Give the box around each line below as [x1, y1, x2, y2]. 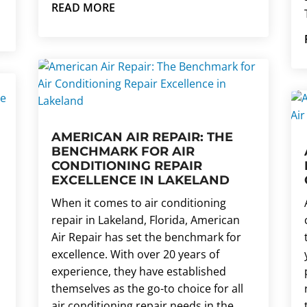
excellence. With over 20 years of [51, 247, 219, 262]
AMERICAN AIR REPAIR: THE [51, 130, 233, 145]
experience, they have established [51, 264, 226, 280]
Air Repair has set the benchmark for [51, 230, 241, 245]
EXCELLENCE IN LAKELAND [51, 173, 230, 188]
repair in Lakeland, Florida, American [51, 212, 240, 228]
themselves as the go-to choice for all [51, 281, 243, 297]
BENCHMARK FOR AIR [51, 144, 195, 160]
